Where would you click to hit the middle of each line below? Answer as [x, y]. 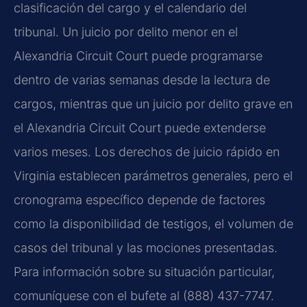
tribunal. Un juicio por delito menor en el [126, 32]
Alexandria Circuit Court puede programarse [138, 56]
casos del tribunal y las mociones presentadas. [146, 248]
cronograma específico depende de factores [139, 200]
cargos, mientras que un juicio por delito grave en [153, 104]
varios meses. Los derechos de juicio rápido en [147, 152]
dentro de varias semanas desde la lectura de [142, 80]
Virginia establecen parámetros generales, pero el [153, 176]
